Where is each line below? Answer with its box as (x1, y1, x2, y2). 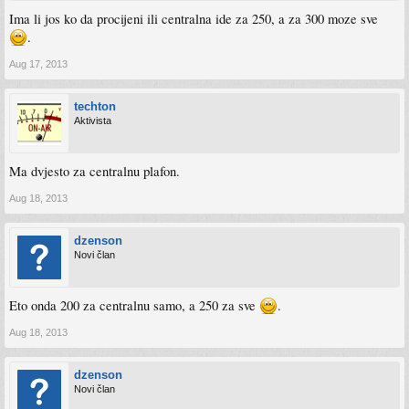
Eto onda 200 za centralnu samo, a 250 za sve (9, 297, 259, 314)
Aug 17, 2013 (9, 58, 68, 69)
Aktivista (74, 115, 111, 126)
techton (74, 100, 116, 113)
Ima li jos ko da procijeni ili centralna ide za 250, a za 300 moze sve (9, 10, 378, 27)
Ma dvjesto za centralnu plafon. (9, 163, 180, 180)
